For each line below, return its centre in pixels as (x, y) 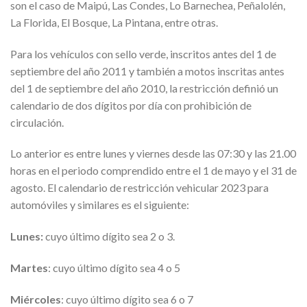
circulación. (37, 122)
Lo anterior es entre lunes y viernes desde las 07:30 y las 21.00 (153, 153)
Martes (29, 268)
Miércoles (36, 299)
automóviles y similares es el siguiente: (100, 205)
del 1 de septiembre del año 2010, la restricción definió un (144, 88)
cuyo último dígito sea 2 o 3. (109, 236)
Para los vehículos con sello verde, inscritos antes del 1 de (143, 53)
